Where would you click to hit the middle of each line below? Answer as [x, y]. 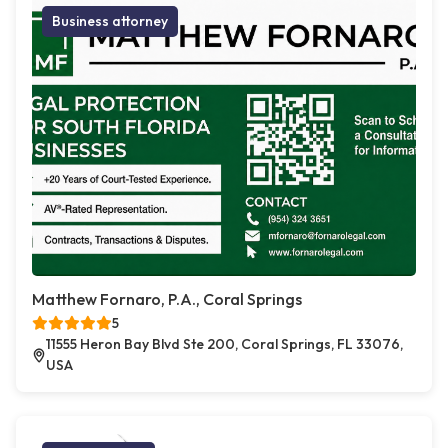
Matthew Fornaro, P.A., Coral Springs [167, 299]
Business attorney [110, 21]
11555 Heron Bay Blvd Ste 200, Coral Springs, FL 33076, [225, 344]
